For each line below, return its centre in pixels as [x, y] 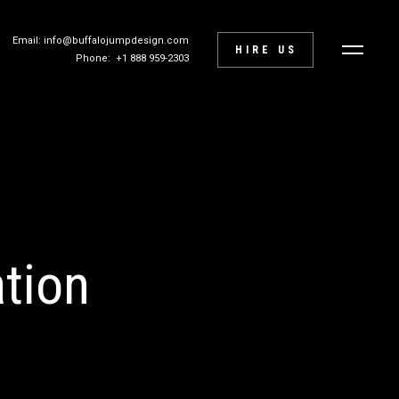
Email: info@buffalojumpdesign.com [101, 41]
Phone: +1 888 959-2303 [132, 58]
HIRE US [266, 50]
